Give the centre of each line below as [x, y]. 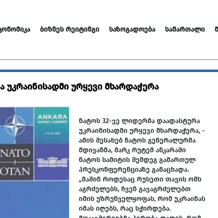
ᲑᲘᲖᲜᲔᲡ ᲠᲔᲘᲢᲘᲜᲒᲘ [70, 29]
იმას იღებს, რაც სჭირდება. [125, 209]
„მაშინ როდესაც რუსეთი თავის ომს [140, 179]
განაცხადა [170, 170]
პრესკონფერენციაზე [115, 170]
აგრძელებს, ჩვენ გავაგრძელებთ [135, 189]
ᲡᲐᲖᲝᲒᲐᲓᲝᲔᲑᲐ [132, 29]
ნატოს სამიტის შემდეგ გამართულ [137, 160]
